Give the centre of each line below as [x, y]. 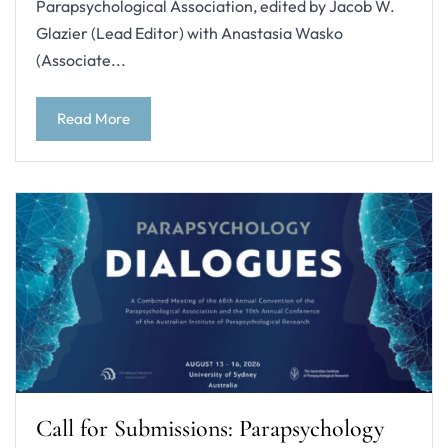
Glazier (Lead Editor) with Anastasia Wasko [189, 32]
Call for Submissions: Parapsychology [210, 429]
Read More [93, 119]
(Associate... [81, 59]
